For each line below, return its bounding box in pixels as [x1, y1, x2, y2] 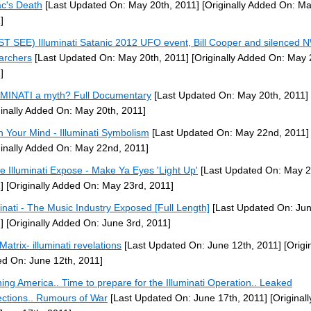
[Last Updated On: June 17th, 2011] [108, 292, 267, 303]
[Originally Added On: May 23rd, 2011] [3, 180, 174, 191]
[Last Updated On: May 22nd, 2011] [149, 127, 309, 138]
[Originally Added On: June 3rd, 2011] [3, 217, 171, 228]
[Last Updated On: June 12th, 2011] [121, 239, 281, 251]
